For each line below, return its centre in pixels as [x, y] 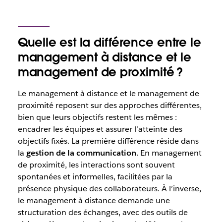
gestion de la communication [81, 153]
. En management [169, 153]
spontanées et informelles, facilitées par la [95, 176]
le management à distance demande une [94, 200]
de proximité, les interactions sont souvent [96, 165]
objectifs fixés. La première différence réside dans [108, 141]
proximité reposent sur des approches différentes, [110, 105]
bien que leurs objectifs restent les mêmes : [97, 117]
